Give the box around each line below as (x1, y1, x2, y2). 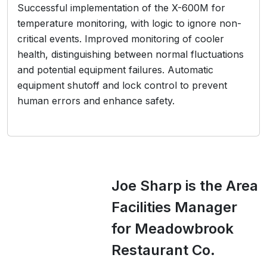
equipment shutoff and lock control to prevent (17, 79, 227, 91)
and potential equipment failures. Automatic (17, 64, 213, 76)
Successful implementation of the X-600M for (17, 2, 225, 14)
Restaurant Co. (111, 241, 215, 259)
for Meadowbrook (111, 220, 234, 237)
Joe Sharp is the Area (111, 177, 258, 194)
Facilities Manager (111, 198, 237, 216)
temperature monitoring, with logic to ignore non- (17, 17, 241, 29)
